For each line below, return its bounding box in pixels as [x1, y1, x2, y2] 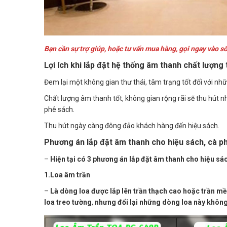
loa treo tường [44, 198, 92, 206]
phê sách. [44, 105, 74, 113]
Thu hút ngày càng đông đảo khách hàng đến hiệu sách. [44, 121, 219, 130]
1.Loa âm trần [44, 170, 90, 179]
